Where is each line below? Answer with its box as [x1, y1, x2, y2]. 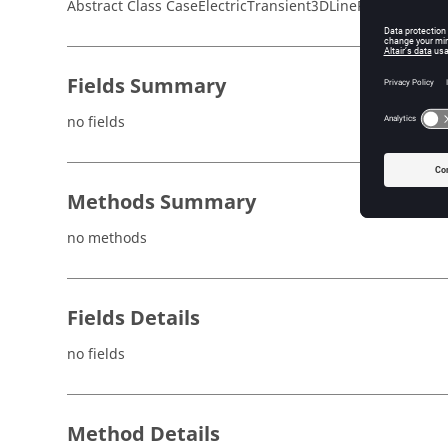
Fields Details [67, 304, 200, 333]
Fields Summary [67, 72, 226, 101]
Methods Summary [67, 188, 256, 217]
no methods [67, 228, 147, 249]
